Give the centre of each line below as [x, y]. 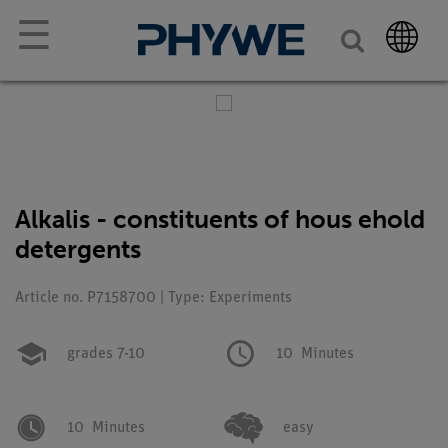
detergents [78, 249]
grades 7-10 [106, 354]
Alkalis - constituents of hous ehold [220, 219]
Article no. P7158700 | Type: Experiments [153, 298]
